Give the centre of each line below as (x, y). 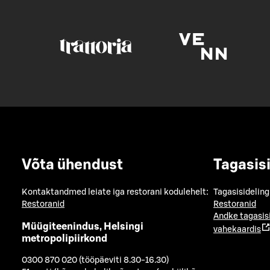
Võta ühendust (72, 165)
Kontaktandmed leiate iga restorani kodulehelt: (115, 193)
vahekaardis (237, 230)
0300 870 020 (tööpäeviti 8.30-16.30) (95, 261)
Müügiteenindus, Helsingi (83, 226)
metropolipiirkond (64, 238)
